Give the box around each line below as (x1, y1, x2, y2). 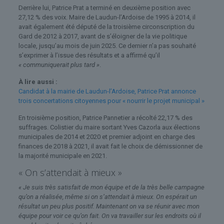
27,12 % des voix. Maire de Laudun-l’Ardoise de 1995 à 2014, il (18, 13, 195, 21)
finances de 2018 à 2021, (18, 142, 91, 150)
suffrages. (18, 123, 50, 131)
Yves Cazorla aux (123, 123, 173, 131)
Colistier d (49, 123, 79, 131)
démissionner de (153, 142, 202, 150)
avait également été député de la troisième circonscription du (18, 22, 194, 30)
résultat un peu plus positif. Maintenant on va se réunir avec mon (18, 202, 199, 210)
